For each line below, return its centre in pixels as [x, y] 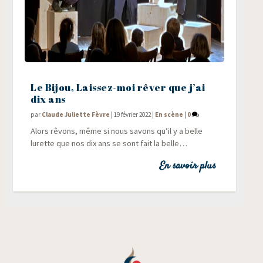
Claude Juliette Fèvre [76, 114]
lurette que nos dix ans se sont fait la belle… [109, 143]
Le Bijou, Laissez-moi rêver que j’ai [118, 87]
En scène [169, 114]
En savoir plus [187, 166]
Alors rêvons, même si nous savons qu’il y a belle [117, 131]
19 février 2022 [133, 114]
